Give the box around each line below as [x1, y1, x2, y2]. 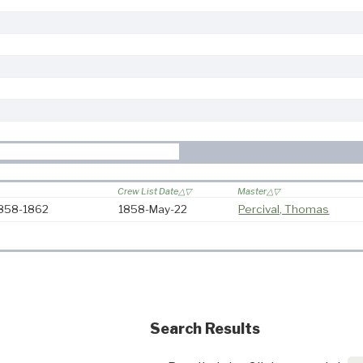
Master [237, 186, 267, 198]
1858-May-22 [118, 203, 188, 216]
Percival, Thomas [238, 203, 330, 216]
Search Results [149, 320, 260, 338]
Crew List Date [117, 186, 179, 198]
